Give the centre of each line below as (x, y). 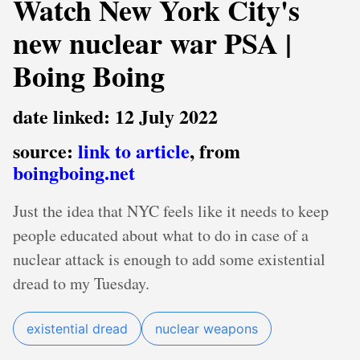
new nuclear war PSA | (152, 43)
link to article (134, 151)
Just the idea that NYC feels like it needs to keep (171, 211)
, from (215, 151)
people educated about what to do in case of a (161, 235)
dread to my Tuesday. (81, 283)
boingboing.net (74, 172)
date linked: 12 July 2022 (115, 116)
